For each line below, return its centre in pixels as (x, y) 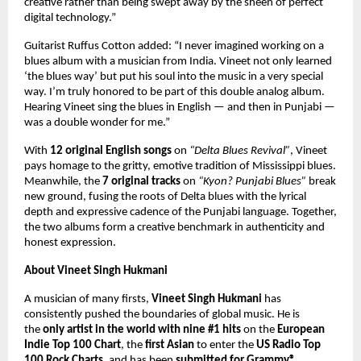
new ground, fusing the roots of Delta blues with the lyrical (165, 197)
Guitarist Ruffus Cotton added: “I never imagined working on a (174, 46)
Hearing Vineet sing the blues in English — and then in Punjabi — (180, 107)
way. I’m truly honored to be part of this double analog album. (174, 92)
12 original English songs (112, 151)
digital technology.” (71, 18)
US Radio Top (288, 345)
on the (260, 330)
